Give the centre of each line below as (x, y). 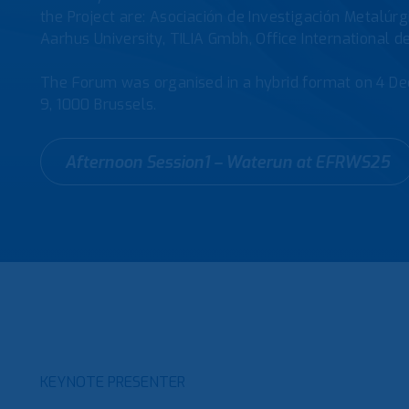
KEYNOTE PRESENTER (113, 382)
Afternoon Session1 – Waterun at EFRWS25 (227, 163)
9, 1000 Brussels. (99, 105)
